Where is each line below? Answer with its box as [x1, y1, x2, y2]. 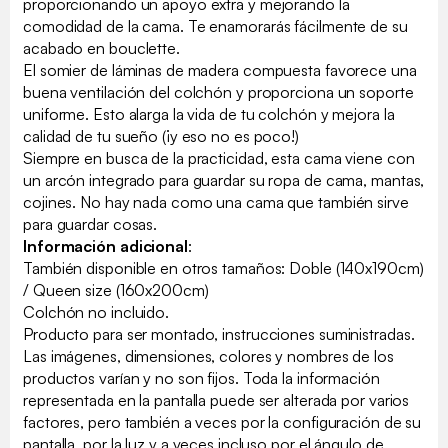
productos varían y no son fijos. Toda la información [23, 367, 380, 388]
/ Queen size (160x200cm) [23, 279, 209, 300]
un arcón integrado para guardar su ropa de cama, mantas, [23, 169, 425, 190]
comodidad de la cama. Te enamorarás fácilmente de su [23, 15, 408, 36]
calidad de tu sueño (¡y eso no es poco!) [23, 125, 299, 146]
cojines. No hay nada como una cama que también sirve [23, 191, 409, 212]
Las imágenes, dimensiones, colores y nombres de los [23, 345, 394, 366]
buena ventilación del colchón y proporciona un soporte [23, 81, 414, 102]
